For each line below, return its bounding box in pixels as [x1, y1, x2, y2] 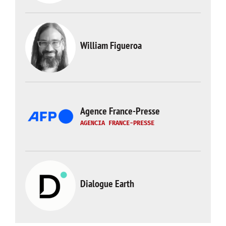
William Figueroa [80, 39, 142, 52]
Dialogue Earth [80, 177, 134, 190]
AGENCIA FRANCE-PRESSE [80, 119, 154, 127]
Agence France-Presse [80, 104, 160, 118]
